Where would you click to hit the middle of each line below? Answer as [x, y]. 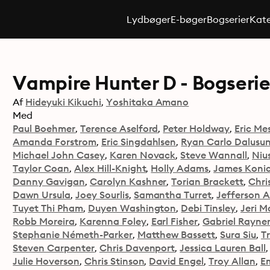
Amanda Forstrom [55, 142]
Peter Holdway [196, 128]
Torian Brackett [207, 181]
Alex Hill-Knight [110, 168]
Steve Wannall [214, 155]
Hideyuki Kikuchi [63, 102]
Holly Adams [180, 168]
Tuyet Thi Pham [48, 208]
